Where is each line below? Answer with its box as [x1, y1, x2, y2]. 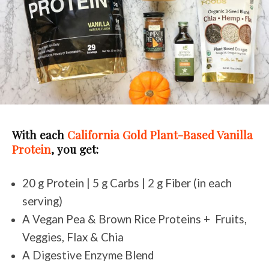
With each [12, 127, 67, 143]
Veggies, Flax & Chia [22, 231, 126, 244]
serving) [22, 195, 62, 208]
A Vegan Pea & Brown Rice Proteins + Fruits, [22, 213, 247, 226]
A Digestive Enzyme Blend [22, 249, 154, 262]
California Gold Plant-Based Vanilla [67, 127, 253, 143]
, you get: [51, 142, 98, 157]
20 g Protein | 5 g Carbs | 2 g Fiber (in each [22, 177, 232, 190]
